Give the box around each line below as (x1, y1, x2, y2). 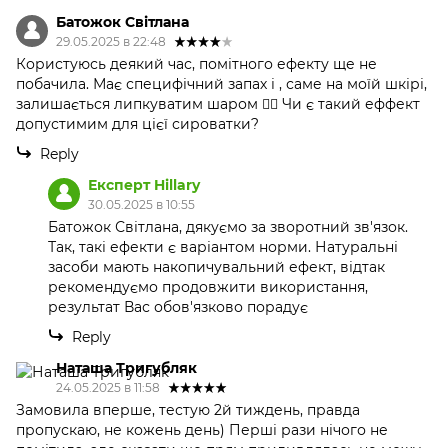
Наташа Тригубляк (56, 359, 197, 378)
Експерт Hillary (88, 176, 200, 195)
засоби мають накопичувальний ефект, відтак (48, 258, 385, 277)
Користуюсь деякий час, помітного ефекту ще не (16, 55, 377, 74)
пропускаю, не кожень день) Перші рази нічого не (16, 421, 388, 440)
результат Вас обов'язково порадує (48, 298, 308, 317)
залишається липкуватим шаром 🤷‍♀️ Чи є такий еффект (16, 95, 420, 114)
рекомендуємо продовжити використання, (48, 278, 368, 297)
